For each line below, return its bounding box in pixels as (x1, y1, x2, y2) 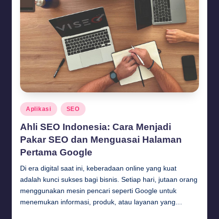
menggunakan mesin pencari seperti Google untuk (20, 187, 176, 195)
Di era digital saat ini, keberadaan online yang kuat (20, 164, 176, 172)
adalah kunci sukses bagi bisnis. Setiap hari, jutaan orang (20, 175, 197, 183)
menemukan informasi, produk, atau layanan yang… (20, 198, 182, 206)
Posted (20, 103, 40, 110)
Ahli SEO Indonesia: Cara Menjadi (20, 121, 171, 132)
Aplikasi (26, 105, 51, 112)
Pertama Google (20, 147, 92, 157)
